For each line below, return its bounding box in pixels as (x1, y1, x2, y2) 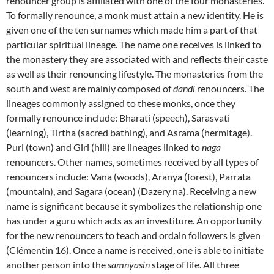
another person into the (6, 259, 108, 270)
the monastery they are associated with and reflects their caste (6, 53, 268, 65)
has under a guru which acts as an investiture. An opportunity (6, 215, 262, 226)
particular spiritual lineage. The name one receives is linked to (6, 39, 261, 50)
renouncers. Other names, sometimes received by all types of (6, 156, 259, 168)
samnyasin (108, 259, 150, 270)
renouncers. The (195, 83, 264, 94)
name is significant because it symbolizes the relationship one (6, 200, 262, 212)
